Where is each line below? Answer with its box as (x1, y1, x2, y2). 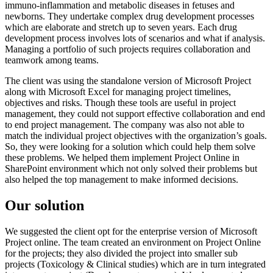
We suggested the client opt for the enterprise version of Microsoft (5, 226, 257, 237)
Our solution (5, 197, 84, 214)
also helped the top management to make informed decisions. (5, 174, 241, 185)
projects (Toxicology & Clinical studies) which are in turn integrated (5, 259, 266, 270)
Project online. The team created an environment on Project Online (5, 237, 261, 248)
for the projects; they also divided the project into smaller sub (5, 248, 238, 259)
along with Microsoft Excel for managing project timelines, (5, 87, 231, 97)
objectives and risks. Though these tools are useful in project (5, 97, 236, 108)
